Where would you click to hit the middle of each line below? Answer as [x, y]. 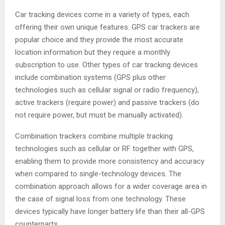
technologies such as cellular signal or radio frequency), [107, 90]
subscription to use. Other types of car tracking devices [106, 65]
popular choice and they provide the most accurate [99, 39]
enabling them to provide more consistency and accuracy [110, 161]
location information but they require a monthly [93, 52]
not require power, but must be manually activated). [99, 115]
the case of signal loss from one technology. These [100, 199]
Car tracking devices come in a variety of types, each [102, 14]
